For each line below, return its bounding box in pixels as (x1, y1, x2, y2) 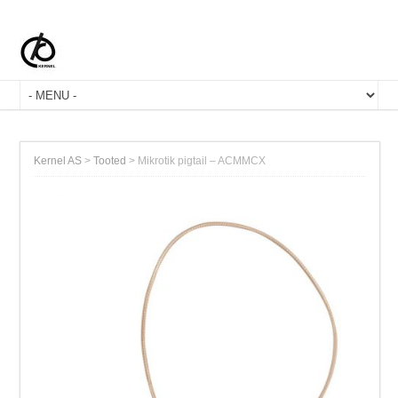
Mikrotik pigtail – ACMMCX (138, 155, 267, 167)
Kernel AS (34, 155, 83, 167)
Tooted (93, 155, 127, 167)
